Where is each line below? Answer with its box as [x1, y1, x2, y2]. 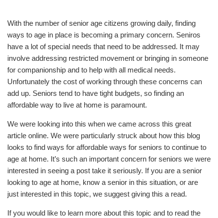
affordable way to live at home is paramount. [7, 101, 147, 109]
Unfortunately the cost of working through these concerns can [7, 77, 202, 86]
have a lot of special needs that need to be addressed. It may [7, 42, 200, 51]
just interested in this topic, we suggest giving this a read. [7, 190, 187, 198]
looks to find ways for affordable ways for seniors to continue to [7, 143, 206, 151]
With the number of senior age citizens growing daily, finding [7, 19, 196, 27]
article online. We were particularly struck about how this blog [7, 131, 200, 140]
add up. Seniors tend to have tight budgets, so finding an [7, 89, 184, 97]
